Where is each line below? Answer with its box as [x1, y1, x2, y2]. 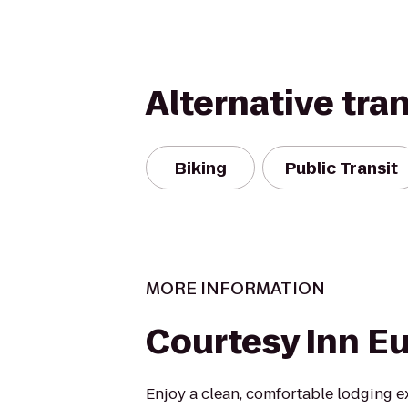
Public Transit [285, 156, 398, 179]
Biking [174, 156, 227, 179]
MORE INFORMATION [146, 277, 325, 300]
